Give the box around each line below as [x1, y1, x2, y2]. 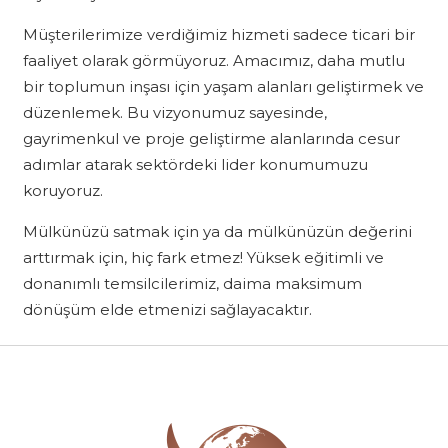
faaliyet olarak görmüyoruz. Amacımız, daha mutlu [22, 50, 405, 70]
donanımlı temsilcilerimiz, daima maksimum [22, 273, 362, 293]
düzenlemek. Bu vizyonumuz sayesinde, [22, 102, 327, 122]
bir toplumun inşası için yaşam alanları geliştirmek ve [22, 76, 424, 96]
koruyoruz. [22, 180, 103, 200]
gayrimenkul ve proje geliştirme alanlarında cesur [22, 128, 400, 148]
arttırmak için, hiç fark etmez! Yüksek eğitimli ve [22, 247, 384, 267]
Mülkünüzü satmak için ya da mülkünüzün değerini [22, 221, 412, 241]
